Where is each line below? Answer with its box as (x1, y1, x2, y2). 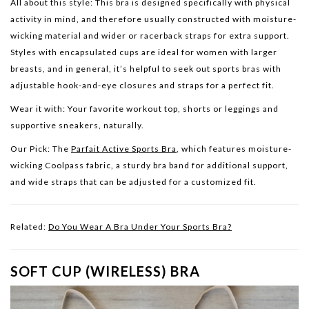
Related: (10, 221, 48, 232)
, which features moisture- (177, 143, 292, 154)
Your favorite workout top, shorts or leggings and (66, 103, 279, 114)
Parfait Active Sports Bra (71, 143, 177, 154)
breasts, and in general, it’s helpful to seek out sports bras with (10, 63, 281, 74)
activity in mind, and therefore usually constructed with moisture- (10, 14, 297, 25)
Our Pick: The (10, 143, 71, 154)
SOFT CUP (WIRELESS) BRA (10, 263, 200, 280)
